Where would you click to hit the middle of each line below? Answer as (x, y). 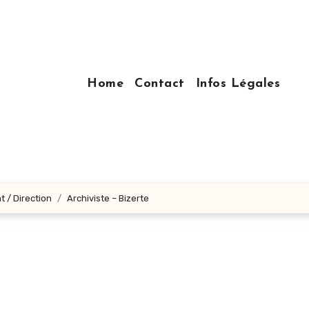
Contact (160, 83)
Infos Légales (238, 83)
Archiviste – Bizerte (108, 198)
